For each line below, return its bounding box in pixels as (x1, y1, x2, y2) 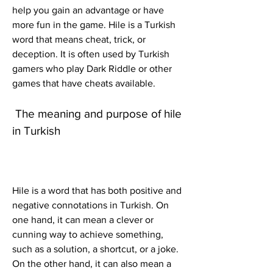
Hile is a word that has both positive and (12, 185, 182, 196)
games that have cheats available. (12, 78, 155, 89)
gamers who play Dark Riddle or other (12, 63, 172, 74)
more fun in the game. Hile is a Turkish (12, 19, 175, 30)
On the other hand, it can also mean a (12, 258, 171, 269)
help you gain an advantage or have (12, 5, 164, 16)
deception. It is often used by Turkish (12, 49, 169, 60)
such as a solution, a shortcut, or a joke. (12, 244, 179, 255)
